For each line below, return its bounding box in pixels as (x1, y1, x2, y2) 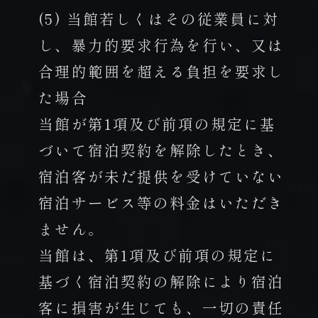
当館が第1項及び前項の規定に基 (38, 112, 277, 134)
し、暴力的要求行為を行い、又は (38, 33, 285, 55)
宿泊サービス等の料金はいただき (38, 191, 285, 213)
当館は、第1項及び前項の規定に (38, 243, 277, 265)
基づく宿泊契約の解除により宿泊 (38, 270, 285, 292)
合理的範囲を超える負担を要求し (38, 60, 285, 82)
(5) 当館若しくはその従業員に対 (38, 7, 280, 29)
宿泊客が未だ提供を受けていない (38, 165, 285, 187)
